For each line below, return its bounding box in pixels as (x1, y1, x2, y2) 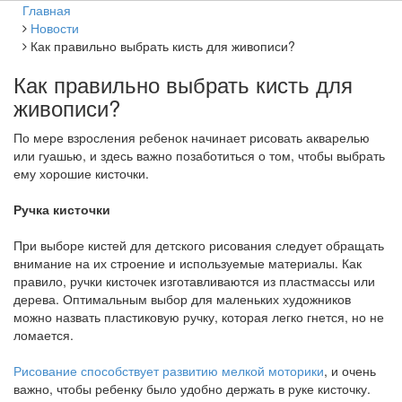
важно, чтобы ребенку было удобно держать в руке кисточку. (13, 380, 371, 398)
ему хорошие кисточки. (13, 164, 149, 182)
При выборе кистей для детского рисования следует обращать (13, 236, 384, 254)
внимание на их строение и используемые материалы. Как (13, 254, 362, 272)
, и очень (324, 362, 376, 380)
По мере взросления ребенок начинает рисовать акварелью (13, 128, 370, 146)
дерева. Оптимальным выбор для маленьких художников (13, 290, 351, 308)
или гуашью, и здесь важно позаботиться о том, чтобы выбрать (13, 146, 385, 164)
